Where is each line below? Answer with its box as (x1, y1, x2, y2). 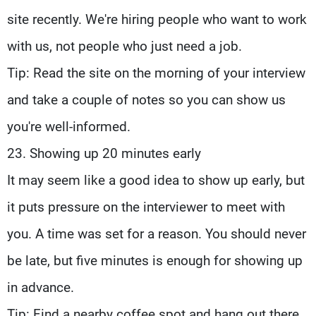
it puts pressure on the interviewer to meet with (7, 198, 285, 215)
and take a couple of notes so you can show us (7, 91, 286, 108)
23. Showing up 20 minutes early (7, 145, 201, 162)
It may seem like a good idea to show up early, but (7, 171, 305, 188)
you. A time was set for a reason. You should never (7, 225, 306, 242)
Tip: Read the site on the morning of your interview (7, 64, 305, 81)
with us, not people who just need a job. (7, 37, 242, 54)
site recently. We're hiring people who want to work (7, 11, 307, 28)
